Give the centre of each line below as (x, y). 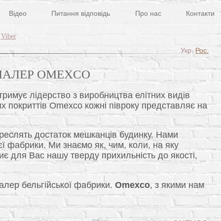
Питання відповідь (81, 13)
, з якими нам (177, 185)
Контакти (200, 13)
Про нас (148, 13)
